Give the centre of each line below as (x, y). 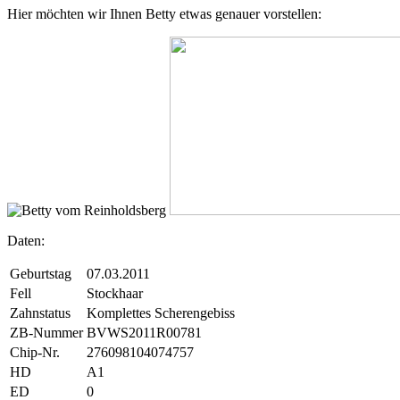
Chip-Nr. (35, 352)
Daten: (26, 240)
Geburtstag (41, 273)
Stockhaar (115, 293)
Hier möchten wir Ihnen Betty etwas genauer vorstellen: (164, 13)
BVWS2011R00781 (144, 332)
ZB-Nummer (46, 332)
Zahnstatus (40, 312)
